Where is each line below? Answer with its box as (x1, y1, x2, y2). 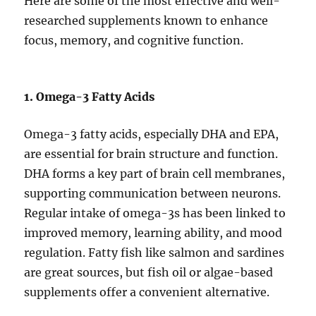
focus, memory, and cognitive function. (24, 33, 244, 48)
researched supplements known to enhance (24, 13, 269, 28)
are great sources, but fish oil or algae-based (24, 265, 274, 280)
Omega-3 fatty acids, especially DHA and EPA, (24, 127, 279, 142)
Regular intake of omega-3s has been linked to (24, 206, 286, 221)
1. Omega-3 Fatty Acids (24, 90, 155, 104)
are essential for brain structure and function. (24, 147, 279, 162)
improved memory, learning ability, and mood (24, 226, 283, 241)
